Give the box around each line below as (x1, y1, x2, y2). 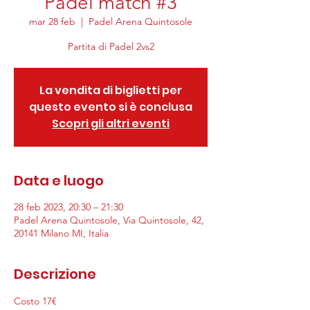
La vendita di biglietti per (39, 82, 182, 98)
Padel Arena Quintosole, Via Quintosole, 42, (14, 214, 204, 226)
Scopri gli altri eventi (52, 116, 170, 131)
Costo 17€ (14, 295, 57, 307)
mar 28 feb (29, 15, 75, 28)
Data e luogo (14, 171, 104, 190)
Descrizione (14, 264, 96, 284)
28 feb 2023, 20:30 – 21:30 (14, 201, 123, 213)
